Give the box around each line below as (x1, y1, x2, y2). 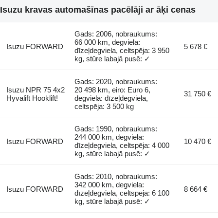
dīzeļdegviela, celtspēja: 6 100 (74, 188, 170, 197)
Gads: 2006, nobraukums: (74, 29, 158, 38)
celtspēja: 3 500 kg (74, 102, 134, 110)
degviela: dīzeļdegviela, (74, 93, 148, 102)
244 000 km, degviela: (74, 132, 145, 141)
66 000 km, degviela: (74, 37, 141, 46)
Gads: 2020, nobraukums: (74, 77, 158, 86)
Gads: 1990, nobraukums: (74, 124, 158, 133)
